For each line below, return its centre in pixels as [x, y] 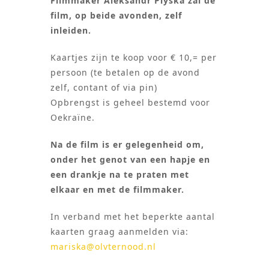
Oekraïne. [73, 118]
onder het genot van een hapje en [130, 160]
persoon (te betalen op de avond [125, 73]
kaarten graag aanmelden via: [121, 232]
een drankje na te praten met [120, 175]
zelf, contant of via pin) [104, 88]
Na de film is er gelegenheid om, [127, 145]
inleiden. [71, 31]
